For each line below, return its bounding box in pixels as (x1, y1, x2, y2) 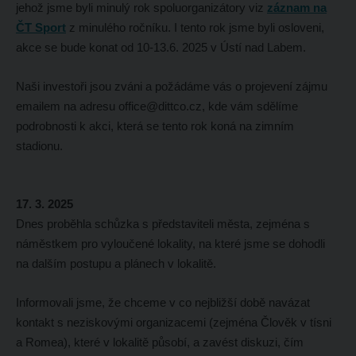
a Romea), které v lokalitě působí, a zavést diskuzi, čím (15, 335, 304, 350)
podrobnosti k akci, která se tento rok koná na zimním (15, 119, 294, 133)
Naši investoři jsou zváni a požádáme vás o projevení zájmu (15, 79, 327, 94)
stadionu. (15, 139, 66, 153)
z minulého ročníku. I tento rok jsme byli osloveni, (65, 21, 324, 35)
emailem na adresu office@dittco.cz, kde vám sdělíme (15, 99, 298, 114)
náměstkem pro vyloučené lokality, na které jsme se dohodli (15, 237, 325, 251)
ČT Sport (15, 21, 66, 35)
